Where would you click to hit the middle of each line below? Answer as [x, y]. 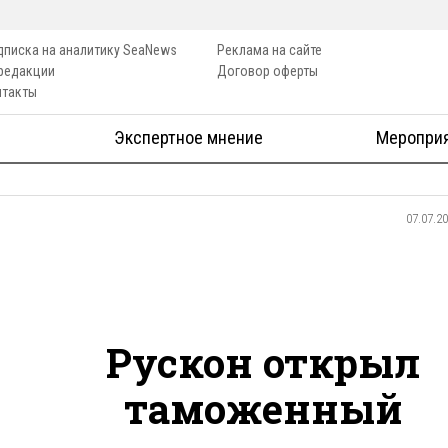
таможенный [263, 408]
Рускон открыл [263, 362]
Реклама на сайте [269, 50]
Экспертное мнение [188, 138]
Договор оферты [267, 71]
